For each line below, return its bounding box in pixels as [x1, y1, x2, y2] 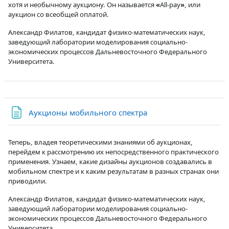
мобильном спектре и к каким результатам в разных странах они [8, 166, 219, 176]
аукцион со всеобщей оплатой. [8, 9, 109, 19]
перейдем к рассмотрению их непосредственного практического [8, 147, 219, 156]
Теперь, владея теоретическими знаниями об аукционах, [8, 137, 193, 147]
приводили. [8, 176, 47, 186]
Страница [147, 106, 182, 117]
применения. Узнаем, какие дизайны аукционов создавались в [8, 156, 212, 166]
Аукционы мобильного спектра [29, 107, 147, 118]
